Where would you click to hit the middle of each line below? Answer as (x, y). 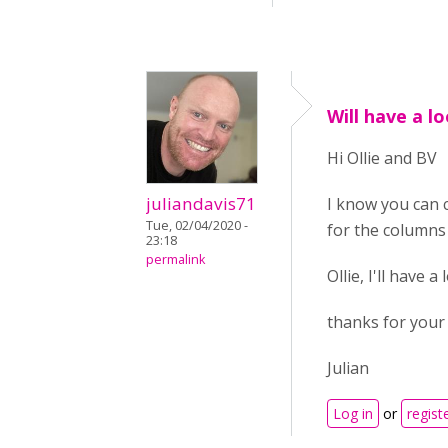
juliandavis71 (201, 204)
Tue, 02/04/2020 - (197, 226)
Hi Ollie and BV (382, 158)
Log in (353, 414)
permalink (175, 260)
